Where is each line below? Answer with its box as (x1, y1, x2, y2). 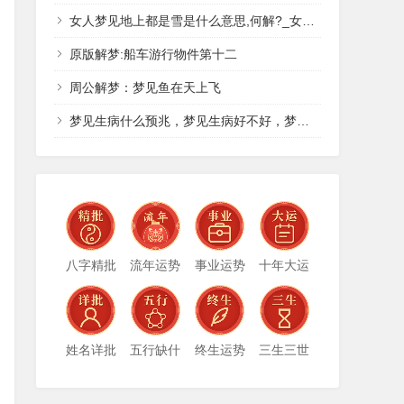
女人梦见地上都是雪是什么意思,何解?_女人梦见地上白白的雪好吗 (69, 14, 302, 28)
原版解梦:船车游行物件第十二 (69, 47, 237, 61)
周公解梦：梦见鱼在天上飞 (69, 80, 221, 95)
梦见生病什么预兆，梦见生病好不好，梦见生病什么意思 (69, 114, 297, 128)
